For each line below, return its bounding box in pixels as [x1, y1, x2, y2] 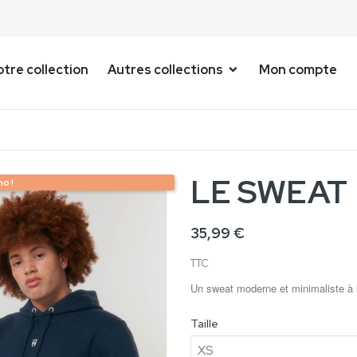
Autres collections [107, 61, 223, 78]
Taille [190, 316, 218, 331]
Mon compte [258, 61, 337, 78]
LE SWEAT [190, 171, 347, 213]
